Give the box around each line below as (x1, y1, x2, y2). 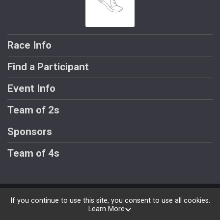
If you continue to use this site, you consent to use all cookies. (10, 196, 210, 205)
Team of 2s (7, 104, 59, 116)
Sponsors (7, 125, 52, 137)
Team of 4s (7, 147, 59, 159)
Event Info (7, 82, 55, 94)
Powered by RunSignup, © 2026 (55, 191, 165, 201)
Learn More (88, 205, 125, 214)
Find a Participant (7, 60, 89, 73)
